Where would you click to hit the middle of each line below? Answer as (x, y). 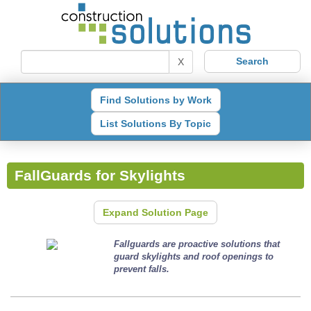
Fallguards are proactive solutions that (197, 244)
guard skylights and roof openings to (194, 256)
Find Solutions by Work (155, 100)
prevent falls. (143, 269)
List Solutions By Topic (155, 123)
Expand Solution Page (155, 212)
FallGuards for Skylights (100, 176)
